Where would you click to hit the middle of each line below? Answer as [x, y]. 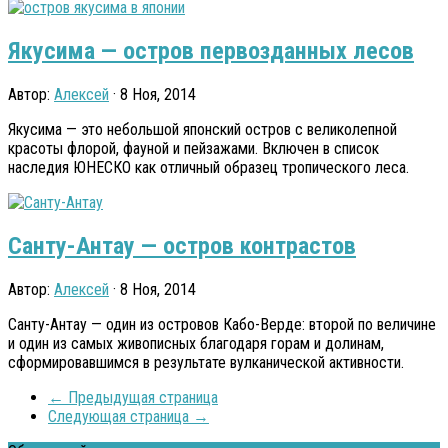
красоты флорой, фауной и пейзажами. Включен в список [193, 148]
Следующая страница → [128, 416]
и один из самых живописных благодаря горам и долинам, [196, 343]
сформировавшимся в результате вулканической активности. [206, 362]
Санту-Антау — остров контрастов [182, 245]
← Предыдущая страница [133, 397]
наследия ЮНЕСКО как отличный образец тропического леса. [208, 167]
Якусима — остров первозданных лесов [211, 50]
